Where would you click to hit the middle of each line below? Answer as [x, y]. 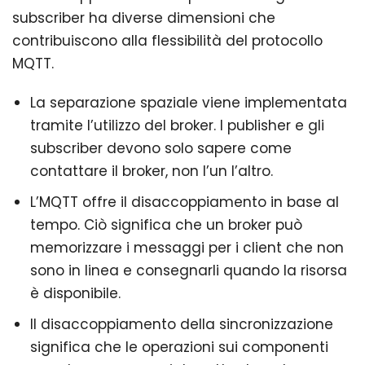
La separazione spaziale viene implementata [189, 103]
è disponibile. [75, 294]
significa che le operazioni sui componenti [179, 347]
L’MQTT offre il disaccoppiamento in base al [185, 202]
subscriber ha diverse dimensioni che [144, 18]
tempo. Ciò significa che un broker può [166, 225]
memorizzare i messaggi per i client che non [187, 248]
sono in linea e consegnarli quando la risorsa [189, 271]
